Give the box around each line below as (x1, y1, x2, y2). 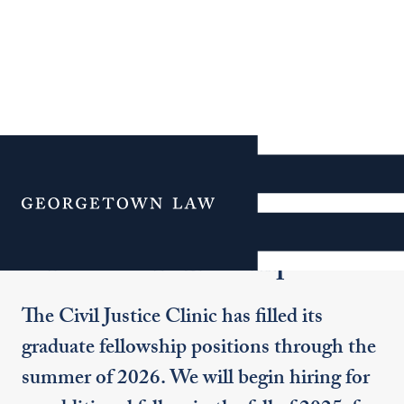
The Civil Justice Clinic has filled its (22, 300, 324, 336)
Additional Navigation (58, 183, 210, 204)
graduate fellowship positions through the (22, 331, 377, 367)
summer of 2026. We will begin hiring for (22, 362, 371, 398)
